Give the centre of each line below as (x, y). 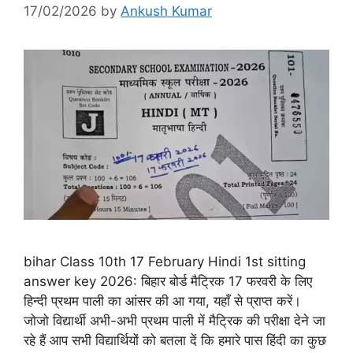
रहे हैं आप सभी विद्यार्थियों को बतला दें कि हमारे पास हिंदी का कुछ (175, 341)
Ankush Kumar (166, 11)
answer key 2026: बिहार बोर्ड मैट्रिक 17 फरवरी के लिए (168, 282)
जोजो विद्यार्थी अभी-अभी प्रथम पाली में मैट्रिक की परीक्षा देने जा (175, 321)
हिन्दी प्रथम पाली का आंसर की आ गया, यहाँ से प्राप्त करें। (162, 301)
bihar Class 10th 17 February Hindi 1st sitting (165, 262)
